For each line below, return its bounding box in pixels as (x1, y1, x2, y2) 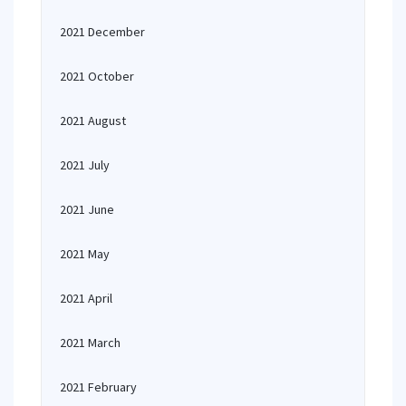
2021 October (60, 68, 134, 84)
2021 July (60, 157, 110, 173)
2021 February (60, 379, 137, 395)
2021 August (60, 112, 126, 129)
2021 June (60, 201, 114, 217)
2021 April (60, 290, 112, 306)
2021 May (60, 246, 110, 262)
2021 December (60, 24, 145, 40)
